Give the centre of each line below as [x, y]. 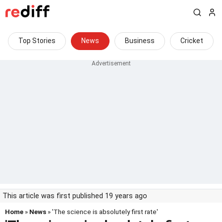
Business [140, 41]
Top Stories [37, 41]
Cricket [192, 41]
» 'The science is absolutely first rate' [102, 212]
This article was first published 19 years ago [75, 196]
